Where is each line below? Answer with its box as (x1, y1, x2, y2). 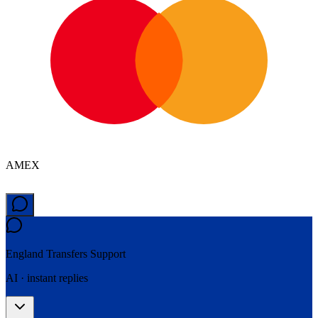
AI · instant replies (6, 272, 88, 285)
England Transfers (6, 248, 87, 261)
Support (87, 248, 126, 261)
